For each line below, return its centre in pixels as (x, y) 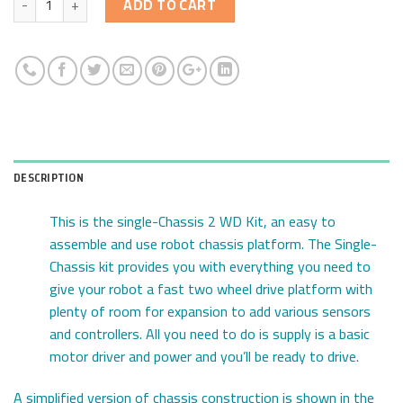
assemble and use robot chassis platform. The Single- (213, 244)
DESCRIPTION (49, 179)
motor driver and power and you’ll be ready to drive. (204, 357)
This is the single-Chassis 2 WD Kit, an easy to (193, 222)
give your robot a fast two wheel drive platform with (211, 289)
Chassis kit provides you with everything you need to (210, 267)
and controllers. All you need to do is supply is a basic (210, 334)
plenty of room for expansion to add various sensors (210, 312)
